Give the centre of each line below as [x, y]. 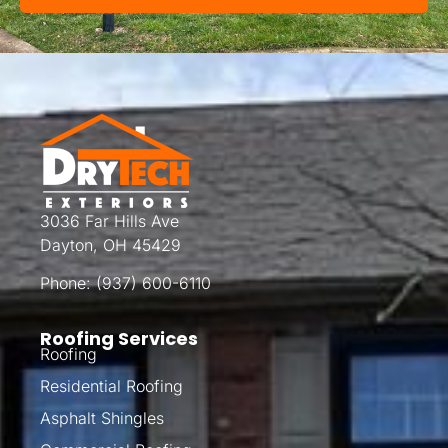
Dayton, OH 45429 [110, 244]
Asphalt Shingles [102, 417]
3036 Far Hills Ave [109, 220]
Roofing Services [119, 338]
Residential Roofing [111, 385]
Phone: [68, 283]
